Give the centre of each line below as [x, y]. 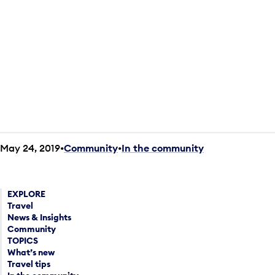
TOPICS [23, 240]
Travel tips [29, 264]
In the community [163, 148]
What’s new [31, 252]
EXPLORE [27, 194]
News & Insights [40, 217]
